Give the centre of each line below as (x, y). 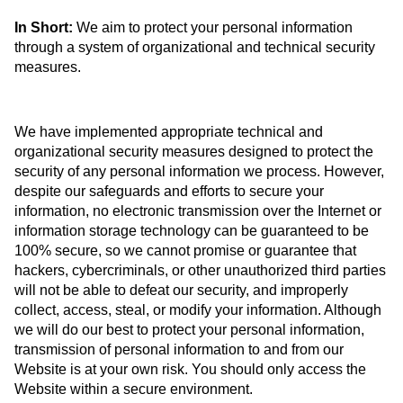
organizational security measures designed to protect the (194, 152)
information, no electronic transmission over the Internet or (198, 211)
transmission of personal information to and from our (179, 350)
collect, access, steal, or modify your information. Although (198, 310)
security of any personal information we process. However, (199, 172)
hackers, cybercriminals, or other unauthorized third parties (200, 271)
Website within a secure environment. (134, 390)
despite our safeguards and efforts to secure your (169, 192)
